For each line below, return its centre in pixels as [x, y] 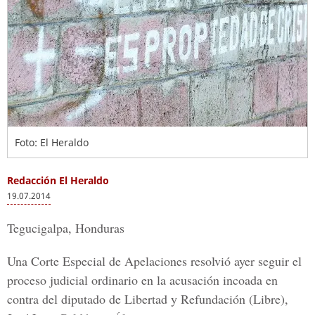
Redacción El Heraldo [58, 180]
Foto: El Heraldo [52, 142]
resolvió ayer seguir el [244, 261]
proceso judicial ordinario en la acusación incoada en [142, 280]
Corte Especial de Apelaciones [109, 261]
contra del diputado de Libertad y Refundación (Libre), [148, 299]
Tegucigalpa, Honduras [66, 228]
